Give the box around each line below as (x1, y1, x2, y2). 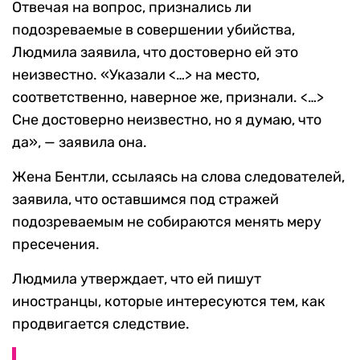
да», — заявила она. (12, 133, 147, 152)
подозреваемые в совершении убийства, (12, 21, 295, 39)
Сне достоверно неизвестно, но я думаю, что (12, 111, 321, 129)
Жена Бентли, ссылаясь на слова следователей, (12, 168, 345, 186)
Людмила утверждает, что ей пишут (12, 270, 261, 288)
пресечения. (12, 235, 100, 254)
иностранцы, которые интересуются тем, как (12, 292, 325, 311)
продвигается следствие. (12, 315, 190, 333)
